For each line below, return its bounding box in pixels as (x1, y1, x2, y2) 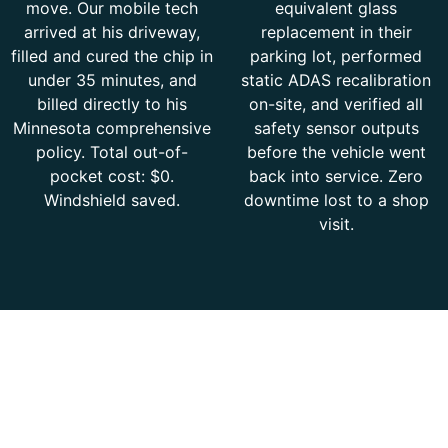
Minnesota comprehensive (13, 118, 211, 139)
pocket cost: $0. (50, 166, 174, 187)
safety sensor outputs (253, 118, 419, 139)
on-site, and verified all (249, 94, 423, 115)
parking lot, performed (250, 46, 422, 67)
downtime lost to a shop (243, 190, 429, 211)
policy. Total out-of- (36, 142, 188, 163)
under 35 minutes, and (27, 70, 197, 91)
